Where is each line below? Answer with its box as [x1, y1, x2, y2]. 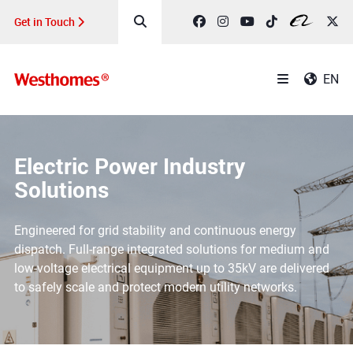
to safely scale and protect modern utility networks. [13, 280, 297, 295]
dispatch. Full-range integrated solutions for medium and [13, 242, 329, 257]
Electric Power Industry [13, 151, 245, 180]
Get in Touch [13, 14, 77, 29]
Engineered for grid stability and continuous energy [13, 223, 296, 238]
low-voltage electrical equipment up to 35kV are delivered [13, 261, 329, 276]
